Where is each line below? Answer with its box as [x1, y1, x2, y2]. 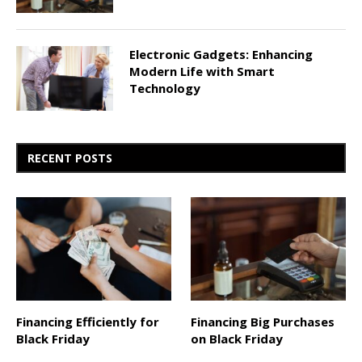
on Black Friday [191, 330, 284, 347]
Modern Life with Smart [129, 62, 275, 79]
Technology [129, 79, 200, 96]
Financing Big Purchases [191, 313, 335, 330]
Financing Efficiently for [16, 313, 159, 330]
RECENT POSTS [27, 149, 112, 166]
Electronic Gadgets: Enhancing [129, 45, 313, 62]
